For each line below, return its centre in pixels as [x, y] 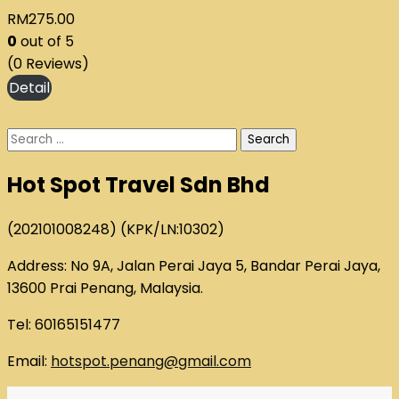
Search [31, 137]
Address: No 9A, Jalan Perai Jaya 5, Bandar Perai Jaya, [194, 265]
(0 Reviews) [48, 63]
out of [41, 41]
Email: [29, 361]
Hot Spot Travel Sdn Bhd [138, 184]
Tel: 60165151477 [64, 324]
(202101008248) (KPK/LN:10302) [116, 229]
